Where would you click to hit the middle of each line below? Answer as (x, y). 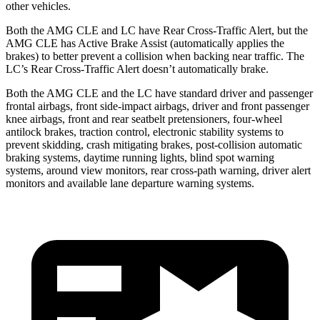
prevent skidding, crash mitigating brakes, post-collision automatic (154, 144)
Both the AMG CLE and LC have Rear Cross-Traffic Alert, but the (157, 30)
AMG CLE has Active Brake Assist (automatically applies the (145, 43)
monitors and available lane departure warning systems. (130, 183)
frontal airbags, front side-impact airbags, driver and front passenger (157, 106)
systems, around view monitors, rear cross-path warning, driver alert (158, 170)
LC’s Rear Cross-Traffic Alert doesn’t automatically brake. (137, 69)
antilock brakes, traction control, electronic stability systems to (145, 131)
